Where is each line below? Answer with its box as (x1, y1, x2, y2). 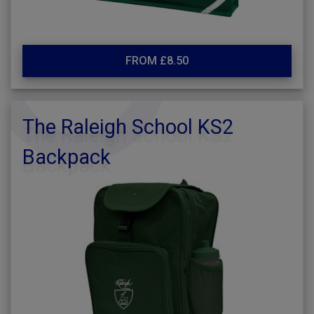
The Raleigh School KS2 (22, 115, 233, 139)
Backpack (22, 145, 111, 169)
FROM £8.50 (125, 54, 189, 67)
